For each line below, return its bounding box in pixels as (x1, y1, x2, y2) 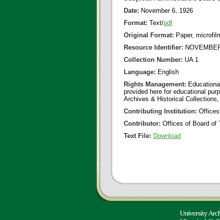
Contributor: (124, 120, 161, 127)
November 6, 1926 (139, 7, 193, 14)
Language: (124, 68, 156, 76)
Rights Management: (124, 81, 186, 88)
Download (153, 132, 181, 139)
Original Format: (124, 31, 174, 39)
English (156, 68, 179, 76)
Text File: (124, 132, 151, 139)
